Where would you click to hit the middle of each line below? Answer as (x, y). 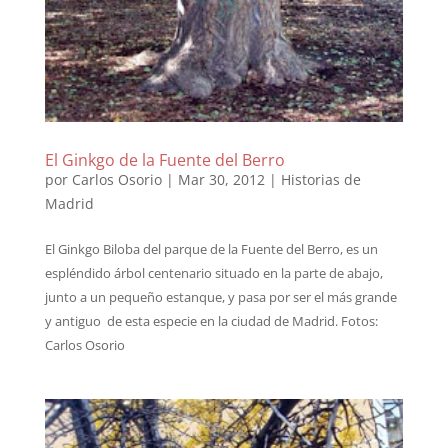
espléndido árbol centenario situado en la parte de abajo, (213, 273)
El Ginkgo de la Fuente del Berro (164, 160)
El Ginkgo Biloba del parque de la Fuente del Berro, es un (211, 249)
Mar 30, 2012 (221, 180)
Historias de (320, 180)
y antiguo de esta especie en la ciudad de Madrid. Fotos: (211, 321)
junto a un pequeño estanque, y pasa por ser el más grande (220, 297)
